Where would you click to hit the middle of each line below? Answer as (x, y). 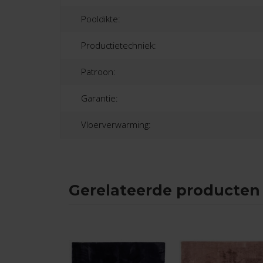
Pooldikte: (101, 18)
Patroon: (98, 71)
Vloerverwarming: (116, 124)
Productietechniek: (119, 45)
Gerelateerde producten (164, 190)
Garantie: (100, 98)
